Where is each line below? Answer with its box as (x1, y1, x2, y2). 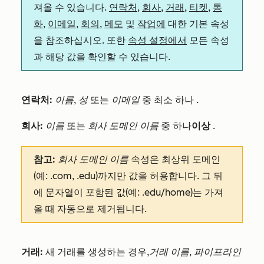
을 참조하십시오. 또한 (34, 35, 128, 47)
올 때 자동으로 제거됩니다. (34, 203, 149, 215)
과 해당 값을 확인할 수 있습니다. (34, 51, 170, 63)
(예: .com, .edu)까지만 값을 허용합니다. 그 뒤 (34, 170, 223, 182)
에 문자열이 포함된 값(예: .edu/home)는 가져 (34, 187, 223, 199)
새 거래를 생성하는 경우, (43, 246, 149, 258)
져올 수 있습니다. (34, 2, 109, 14)
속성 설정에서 (128, 35, 187, 47)
